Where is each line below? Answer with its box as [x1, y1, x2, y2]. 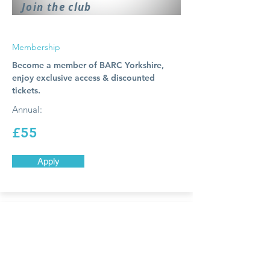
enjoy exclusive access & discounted [12, 72, 155, 83]
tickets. [12, 85, 40, 96]
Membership [12, 42, 60, 52]
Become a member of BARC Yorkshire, [12, 60, 164, 71]
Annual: [12, 104, 42, 115]
